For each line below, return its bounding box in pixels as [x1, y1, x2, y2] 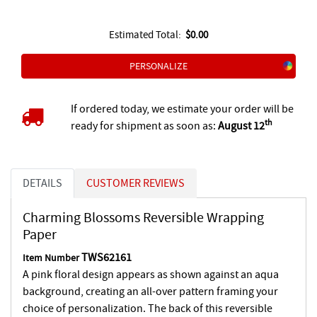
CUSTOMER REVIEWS [86, 175, 185, 190]
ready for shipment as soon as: [70, 118, 218, 133]
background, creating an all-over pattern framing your [23, 284, 278, 299]
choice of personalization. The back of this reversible [23, 301, 272, 316]
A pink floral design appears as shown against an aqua [23, 267, 279, 282]
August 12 [217, 118, 265, 133]
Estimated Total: [109, 27, 185, 42]
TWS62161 [81, 250, 132, 265]
